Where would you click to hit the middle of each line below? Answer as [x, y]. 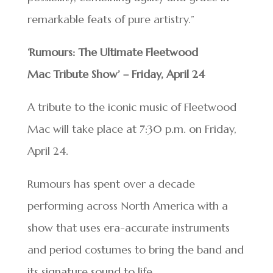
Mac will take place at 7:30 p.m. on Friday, [132, 129]
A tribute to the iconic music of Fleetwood [132, 107]
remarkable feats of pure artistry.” [114, 19]
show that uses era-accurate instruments [128, 227]
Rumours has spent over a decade [111, 183]
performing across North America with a [127, 205]
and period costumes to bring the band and [135, 249]
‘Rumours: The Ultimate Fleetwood [112, 52]
